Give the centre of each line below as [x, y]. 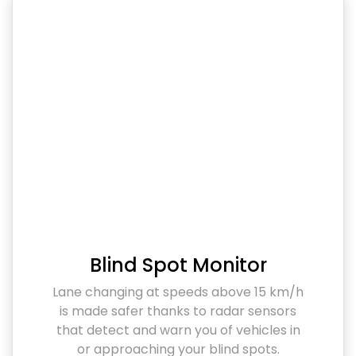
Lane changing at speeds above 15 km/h [178, 292]
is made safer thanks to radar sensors [178, 311]
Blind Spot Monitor [178, 265]
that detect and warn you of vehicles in [178, 331]
